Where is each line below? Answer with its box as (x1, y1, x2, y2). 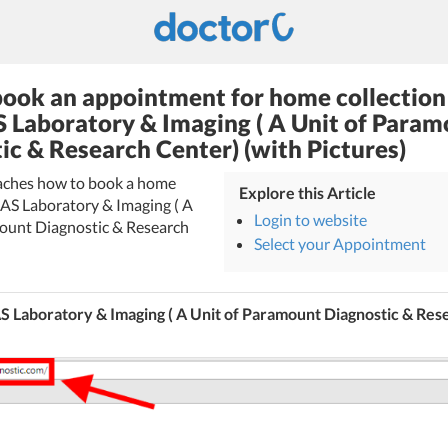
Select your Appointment (254, 234, 426, 253)
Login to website (254, 210, 367, 229)
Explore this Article (239, 183, 376, 202)
